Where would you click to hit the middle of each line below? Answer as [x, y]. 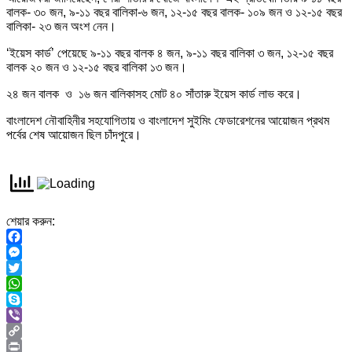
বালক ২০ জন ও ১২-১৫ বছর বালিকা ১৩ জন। [97, 68]
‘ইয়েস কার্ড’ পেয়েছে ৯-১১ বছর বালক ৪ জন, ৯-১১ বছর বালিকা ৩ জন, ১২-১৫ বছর [170, 53]
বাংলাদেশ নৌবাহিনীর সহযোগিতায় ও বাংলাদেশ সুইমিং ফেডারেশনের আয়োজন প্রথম [168, 121]
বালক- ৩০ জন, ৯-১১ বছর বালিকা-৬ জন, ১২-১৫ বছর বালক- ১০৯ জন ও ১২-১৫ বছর [174, 13]
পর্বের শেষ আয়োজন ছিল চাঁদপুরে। [74, 135]
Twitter [25, 284]
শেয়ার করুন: [31, 222]
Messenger [37, 268]
